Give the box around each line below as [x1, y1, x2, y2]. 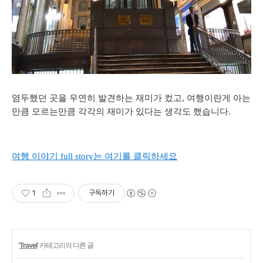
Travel [19, 241, 37, 250]
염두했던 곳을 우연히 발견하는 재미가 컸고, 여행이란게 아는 [12, 93, 251, 103]
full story [58, 151, 93, 161]
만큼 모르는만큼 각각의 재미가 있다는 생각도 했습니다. [12, 107, 231, 117]
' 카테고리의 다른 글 [37, 241, 93, 250]
